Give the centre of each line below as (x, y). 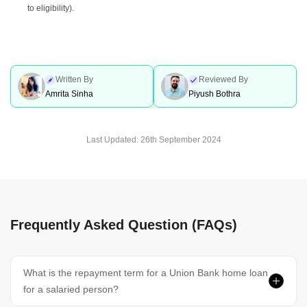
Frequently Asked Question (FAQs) (124, 225)
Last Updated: (113, 140)
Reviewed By (223, 79)
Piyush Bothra (214, 94)
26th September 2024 (181, 140)
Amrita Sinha (69, 94)
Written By (74, 79)
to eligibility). (51, 8)
